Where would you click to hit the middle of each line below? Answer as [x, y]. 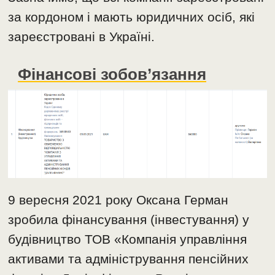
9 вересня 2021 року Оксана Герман [118, 200]
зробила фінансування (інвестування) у [129, 220]
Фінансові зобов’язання [112, 74]
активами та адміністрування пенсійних [129, 259]
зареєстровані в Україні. [82, 36]
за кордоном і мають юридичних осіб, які [132, 17]
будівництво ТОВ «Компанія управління [128, 239]
